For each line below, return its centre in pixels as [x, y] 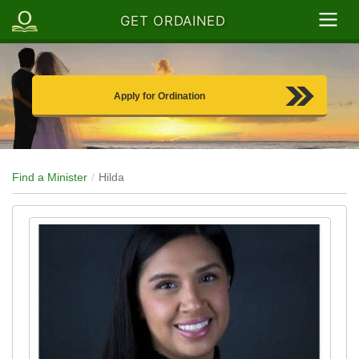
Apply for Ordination [159, 97]
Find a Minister [50, 177]
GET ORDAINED [173, 21]
